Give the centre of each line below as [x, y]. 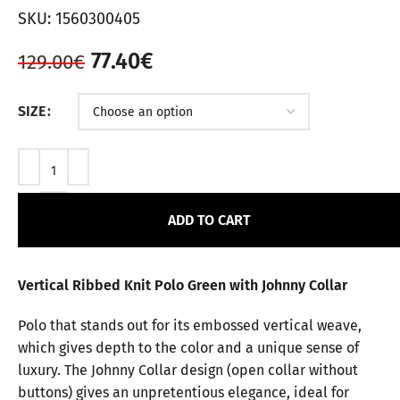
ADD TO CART [209, 220]
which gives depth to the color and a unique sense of [188, 348]
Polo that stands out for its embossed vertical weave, [190, 325]
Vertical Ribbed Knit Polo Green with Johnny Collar [183, 285]
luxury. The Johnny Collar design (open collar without [188, 370]
